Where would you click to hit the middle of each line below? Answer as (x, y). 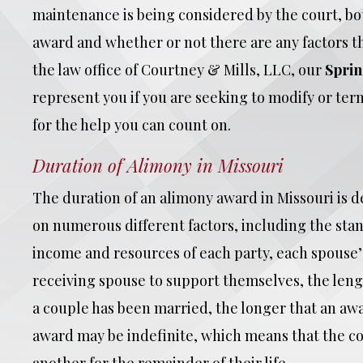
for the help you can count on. (132, 125)
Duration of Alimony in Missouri (158, 165)
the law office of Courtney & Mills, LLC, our (179, 70)
